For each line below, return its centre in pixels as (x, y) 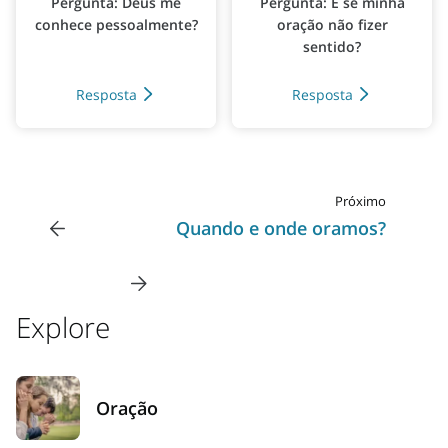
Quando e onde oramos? (281, 228)
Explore (63, 327)
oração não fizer (332, 24)
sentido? (332, 46)
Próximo (360, 201)
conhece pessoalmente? (116, 24)
